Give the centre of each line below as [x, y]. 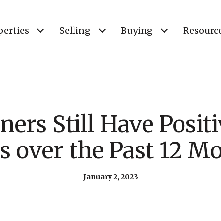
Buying [137, 30]
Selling [75, 30]
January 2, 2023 [110, 177]
